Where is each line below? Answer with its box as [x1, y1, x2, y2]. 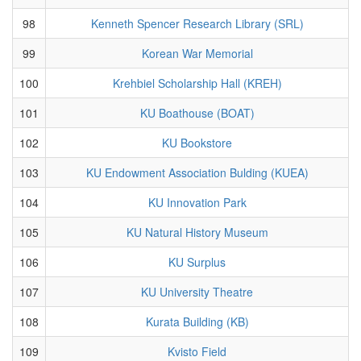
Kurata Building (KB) [145, 313, 249, 330]
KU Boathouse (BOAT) [139, 104, 255, 121]
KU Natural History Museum [126, 223, 268, 240]
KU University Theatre [141, 283, 253, 300]
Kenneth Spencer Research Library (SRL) [90, 15, 304, 31]
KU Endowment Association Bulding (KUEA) [85, 164, 309, 180]
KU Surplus [168, 253, 226, 270]
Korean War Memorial [141, 44, 253, 61]
